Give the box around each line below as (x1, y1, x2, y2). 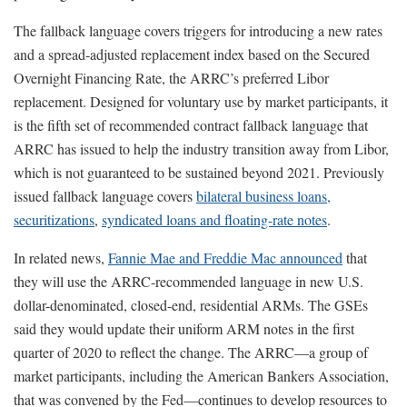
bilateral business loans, (196, 185, 331, 205)
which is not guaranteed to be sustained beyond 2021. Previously (14, 162, 384, 182)
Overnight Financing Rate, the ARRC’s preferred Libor (14, 67, 329, 87)
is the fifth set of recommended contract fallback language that (14, 114, 368, 134)
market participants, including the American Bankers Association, (14, 365, 389, 385)
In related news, (14, 247, 108, 267)
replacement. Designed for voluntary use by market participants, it (14, 91, 388, 111)
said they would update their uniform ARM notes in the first (14, 318, 354, 338)
